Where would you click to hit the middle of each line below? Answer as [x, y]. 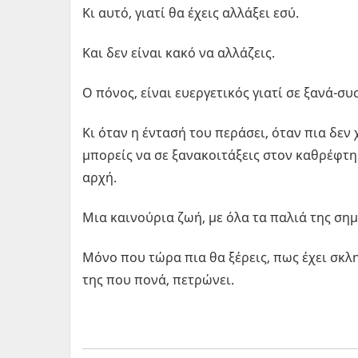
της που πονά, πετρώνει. [158, 279]
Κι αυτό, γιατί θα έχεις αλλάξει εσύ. [191, 12]
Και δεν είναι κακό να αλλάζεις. [179, 52]
